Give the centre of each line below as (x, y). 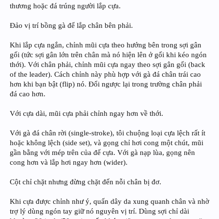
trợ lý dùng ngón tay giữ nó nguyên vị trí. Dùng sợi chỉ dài (99, 211)
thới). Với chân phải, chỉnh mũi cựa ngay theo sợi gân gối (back (108, 65)
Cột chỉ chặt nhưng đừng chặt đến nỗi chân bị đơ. (86, 182)
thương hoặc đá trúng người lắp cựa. (65, 6)
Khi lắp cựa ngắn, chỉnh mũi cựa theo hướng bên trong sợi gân (106, 45)
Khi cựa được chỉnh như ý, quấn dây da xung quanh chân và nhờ (109, 202)
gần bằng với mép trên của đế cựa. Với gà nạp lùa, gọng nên (102, 153)
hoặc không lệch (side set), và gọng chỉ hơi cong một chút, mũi (107, 143)
